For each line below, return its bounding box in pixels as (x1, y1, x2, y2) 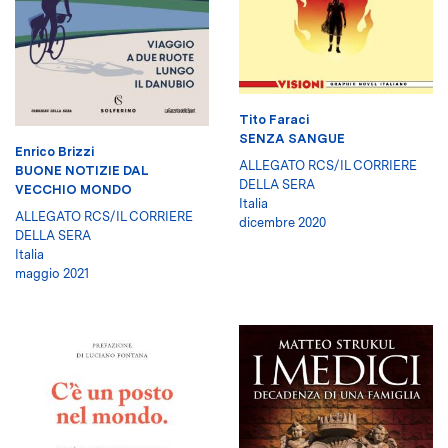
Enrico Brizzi (15, 143, 94, 159)
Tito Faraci (239, 112, 309, 128)
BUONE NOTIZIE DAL (15, 162, 148, 178)
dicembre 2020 (239, 215, 326, 231)
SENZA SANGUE (239, 131, 345, 147)
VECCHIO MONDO (15, 181, 132, 197)
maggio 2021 (15, 265, 89, 281)
